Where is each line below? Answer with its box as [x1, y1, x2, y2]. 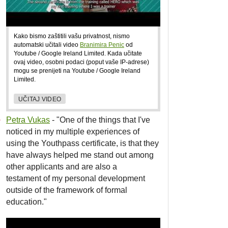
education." [6, 197, 47, 207]
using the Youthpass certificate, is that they [6, 139, 159, 148]
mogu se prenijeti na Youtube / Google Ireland [14, 67, 140, 74]
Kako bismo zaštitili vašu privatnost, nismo [14, 32, 130, 39]
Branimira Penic [80, 41, 124, 48]
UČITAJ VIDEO [18, 95, 62, 102]
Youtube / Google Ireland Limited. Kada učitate [14, 49, 142, 56]
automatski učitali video [14, 41, 80, 48]
